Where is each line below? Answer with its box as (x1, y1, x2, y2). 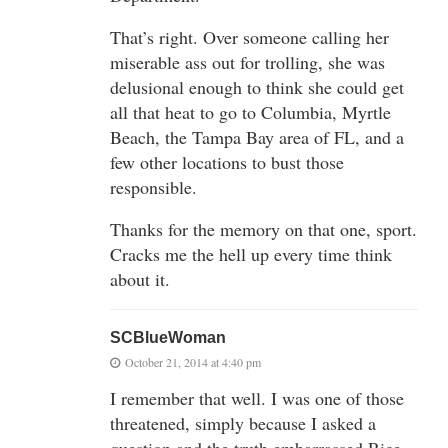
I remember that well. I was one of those (110, 385, 404, 410)
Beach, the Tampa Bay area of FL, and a (110, 124, 404, 149)
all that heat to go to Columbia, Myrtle (110, 99, 391, 124)
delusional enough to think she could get (110, 74, 404, 99)
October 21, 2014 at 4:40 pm (125, 353, 261, 370)
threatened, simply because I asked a (110, 410, 376, 435)
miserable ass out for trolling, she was (110, 49, 385, 74)
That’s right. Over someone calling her (110, 24, 389, 49)
